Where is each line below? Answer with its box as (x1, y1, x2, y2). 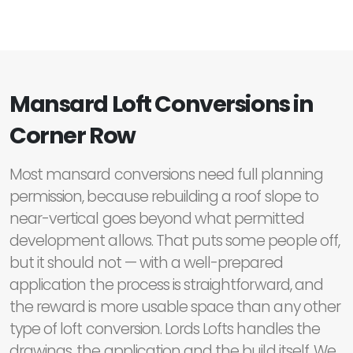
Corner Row (9, 120, 136, 152)
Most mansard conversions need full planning (9, 164, 323, 186)
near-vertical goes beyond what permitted (9, 208, 304, 230)
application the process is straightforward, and (9, 274, 323, 296)
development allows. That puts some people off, (9, 230, 340, 252)
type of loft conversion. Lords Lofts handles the (9, 318, 320, 340)
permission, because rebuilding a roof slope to (9, 186, 318, 208)
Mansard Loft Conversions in (9, 88, 314, 121)
